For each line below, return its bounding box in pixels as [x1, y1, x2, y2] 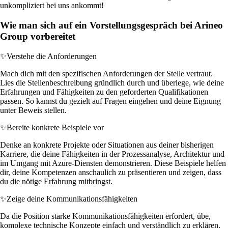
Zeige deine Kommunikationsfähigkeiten [7, 194, 137, 203]
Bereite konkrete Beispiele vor [7, 123, 104, 132]
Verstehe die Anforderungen [7, 51, 97, 61]
